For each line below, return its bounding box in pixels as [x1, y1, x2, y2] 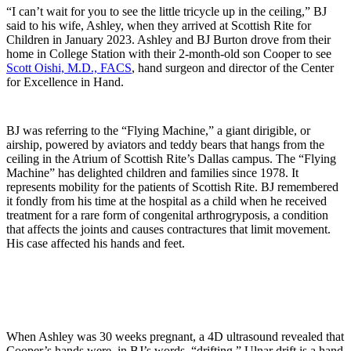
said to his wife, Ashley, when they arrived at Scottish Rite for [6, 18, 311, 32]
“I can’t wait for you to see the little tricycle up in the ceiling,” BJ [6, 4, 327, 18]
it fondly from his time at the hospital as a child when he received [6, 194, 327, 208]
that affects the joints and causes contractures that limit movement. [6, 222, 331, 236]
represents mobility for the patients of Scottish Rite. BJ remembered [6, 179, 338, 194]
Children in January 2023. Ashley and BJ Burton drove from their [6, 32, 331, 46]
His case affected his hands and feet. [6, 236, 185, 250]
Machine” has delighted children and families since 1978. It [6, 165, 299, 179]
